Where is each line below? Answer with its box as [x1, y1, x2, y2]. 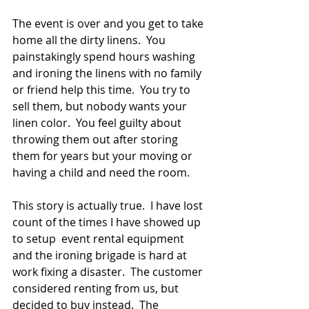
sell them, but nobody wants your [12, 99, 190, 114]
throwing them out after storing [12, 132, 181, 147]
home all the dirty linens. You [12, 32, 168, 48]
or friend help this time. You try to [12, 82, 193, 97]
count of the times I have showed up [12, 215, 203, 230]
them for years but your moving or [12, 148, 195, 163]
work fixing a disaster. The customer [12, 264, 206, 279]
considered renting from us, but [12, 281, 181, 296]
